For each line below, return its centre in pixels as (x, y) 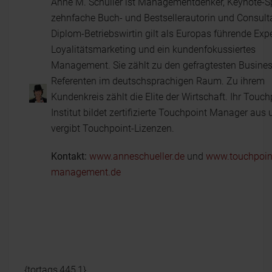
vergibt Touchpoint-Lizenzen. (113, 128)
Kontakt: (69, 156)
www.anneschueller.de (137, 156)
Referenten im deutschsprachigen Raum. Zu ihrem (158, 81)
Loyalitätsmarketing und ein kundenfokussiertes (153, 49)
